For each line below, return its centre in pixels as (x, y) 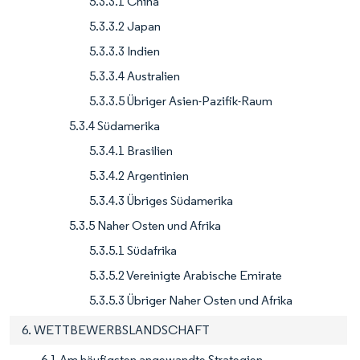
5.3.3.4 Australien (135, 76)
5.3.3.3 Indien (125, 51)
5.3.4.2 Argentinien (139, 175)
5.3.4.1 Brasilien (131, 150)
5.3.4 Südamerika (115, 125)
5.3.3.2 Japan (125, 26)
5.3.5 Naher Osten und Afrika (145, 225)
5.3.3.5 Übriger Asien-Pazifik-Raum (181, 100)
